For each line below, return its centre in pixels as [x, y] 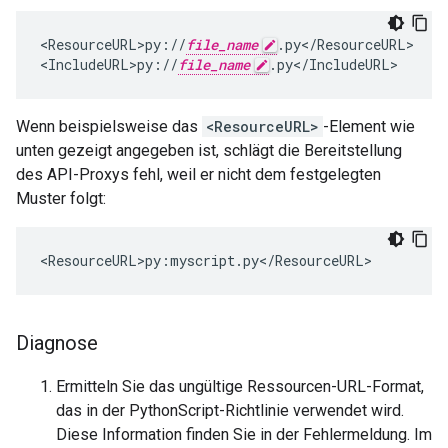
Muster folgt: [61, 199]
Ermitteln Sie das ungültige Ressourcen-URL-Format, [240, 387]
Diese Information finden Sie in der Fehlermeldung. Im [244, 435]
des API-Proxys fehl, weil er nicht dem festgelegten [198, 175]
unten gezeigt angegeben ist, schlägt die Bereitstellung [209, 151]
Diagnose [57, 343]
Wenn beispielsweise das [109, 127]
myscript [202, 261]
